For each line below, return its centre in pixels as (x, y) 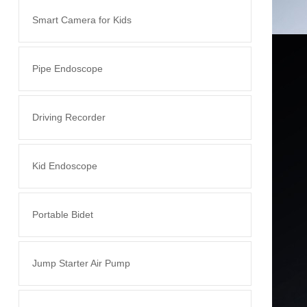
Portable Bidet (62, 214)
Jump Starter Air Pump (81, 263)
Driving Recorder (69, 117)
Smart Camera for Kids (82, 20)
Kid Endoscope (64, 166)
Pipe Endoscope (67, 69)
